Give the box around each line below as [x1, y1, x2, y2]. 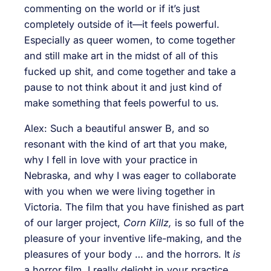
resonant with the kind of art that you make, [24, 138, 227, 151]
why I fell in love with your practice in [24, 154, 198, 166]
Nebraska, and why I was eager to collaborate [24, 169, 236, 182]
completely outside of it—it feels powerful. [24, 18, 220, 30]
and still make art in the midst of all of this [24, 50, 218, 62]
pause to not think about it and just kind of [24, 81, 222, 93]
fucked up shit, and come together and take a [24, 65, 236, 77]
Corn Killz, [123, 217, 172, 229]
